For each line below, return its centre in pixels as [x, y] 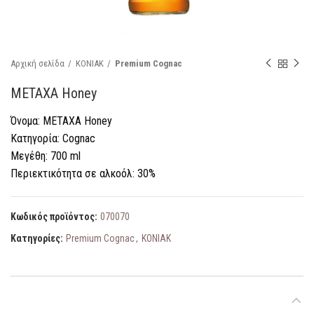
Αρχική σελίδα [37, 63]
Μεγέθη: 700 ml [46, 156]
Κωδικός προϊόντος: [55, 217]
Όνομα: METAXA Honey [61, 121]
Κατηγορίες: [38, 238]
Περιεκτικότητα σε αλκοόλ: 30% [83, 173]
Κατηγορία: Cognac [53, 138]
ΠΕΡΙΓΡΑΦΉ [38, 300]
